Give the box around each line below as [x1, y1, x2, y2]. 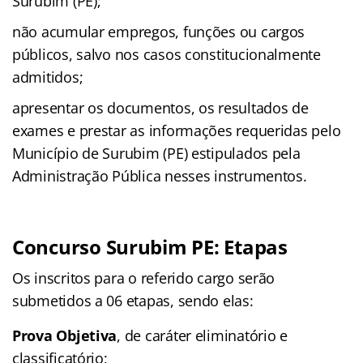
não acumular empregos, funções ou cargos [12, 21, 305, 41]
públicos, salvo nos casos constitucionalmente [12, 44, 321, 64]
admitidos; [12, 66, 83, 87]
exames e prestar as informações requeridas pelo [12, 120, 341, 140]
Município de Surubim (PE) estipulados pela [12, 143, 301, 163]
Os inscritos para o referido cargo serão [12, 267, 275, 288]
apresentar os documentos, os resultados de [12, 97, 309, 117]
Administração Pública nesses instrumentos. [12, 165, 307, 186]
